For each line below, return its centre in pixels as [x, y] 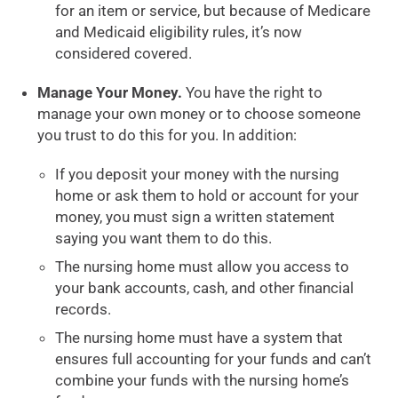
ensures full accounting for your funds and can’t [214, 359]
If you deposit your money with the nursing [198, 174]
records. [84, 309]
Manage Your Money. [110, 92]
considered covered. [124, 53]
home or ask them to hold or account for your [207, 195]
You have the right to [253, 92]
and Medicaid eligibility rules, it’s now [179, 32]
